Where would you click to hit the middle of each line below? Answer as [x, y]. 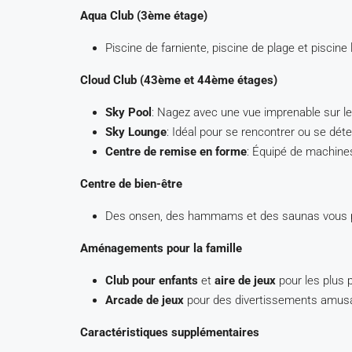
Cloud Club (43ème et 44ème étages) [179, 80]
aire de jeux [245, 280]
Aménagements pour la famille [161, 248]
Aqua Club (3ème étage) [144, 16]
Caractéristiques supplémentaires [170, 332]
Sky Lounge [136, 132]
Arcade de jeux [145, 300]
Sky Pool [128, 112]
